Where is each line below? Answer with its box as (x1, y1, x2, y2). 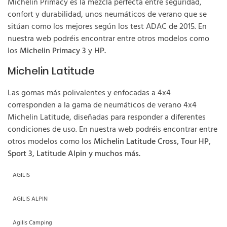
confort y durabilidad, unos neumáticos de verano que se (8, 8, 207, 21)
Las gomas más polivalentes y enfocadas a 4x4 (8, 86, 171, 100)
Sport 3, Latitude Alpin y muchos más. (8, 147, 140, 161)
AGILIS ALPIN (13, 194, 48, 204)
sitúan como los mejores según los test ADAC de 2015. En (8, 20, 207, 33)
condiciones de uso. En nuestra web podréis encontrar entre (8, 123, 217, 136)
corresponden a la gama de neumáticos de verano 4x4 (8, 98, 197, 112)
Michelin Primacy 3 (20, 44, 88, 58)
